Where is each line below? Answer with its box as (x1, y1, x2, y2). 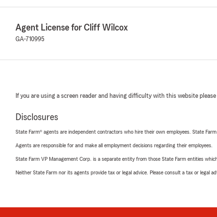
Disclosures (15, 112, 58, 122)
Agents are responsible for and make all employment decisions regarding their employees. (15, 142, 213, 148)
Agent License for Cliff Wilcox (15, 23, 128, 32)
